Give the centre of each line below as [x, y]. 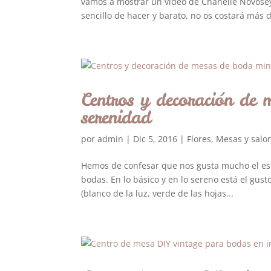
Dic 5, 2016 [155, 139]
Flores [199, 139]
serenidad [116, 117]
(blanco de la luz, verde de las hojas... [158, 193]
